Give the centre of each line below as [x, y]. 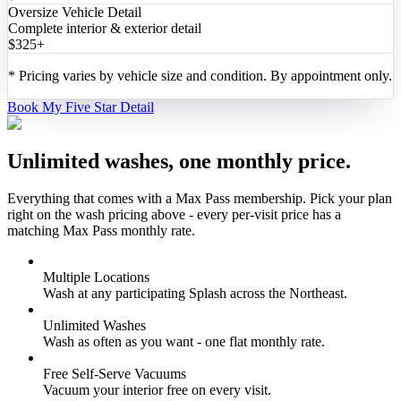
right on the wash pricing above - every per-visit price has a [174, 215]
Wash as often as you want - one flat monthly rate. [184, 342]
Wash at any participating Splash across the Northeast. [195, 294]
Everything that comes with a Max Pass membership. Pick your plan [200, 199]
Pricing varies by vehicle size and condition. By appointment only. [205, 75]
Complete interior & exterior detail [105, 28]
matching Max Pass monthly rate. [101, 231]
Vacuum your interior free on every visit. [157, 390]
